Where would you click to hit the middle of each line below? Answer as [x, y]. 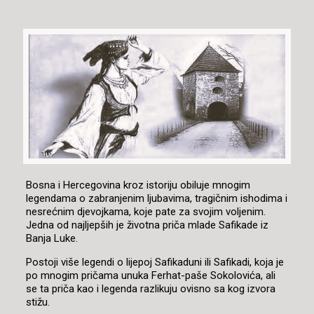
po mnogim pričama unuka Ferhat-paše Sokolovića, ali [150, 275]
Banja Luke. [52, 238]
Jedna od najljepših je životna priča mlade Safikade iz [147, 225]
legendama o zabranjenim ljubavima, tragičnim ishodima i [156, 198]
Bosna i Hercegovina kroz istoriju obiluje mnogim [138, 185]
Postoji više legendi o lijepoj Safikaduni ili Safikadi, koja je [155, 262]
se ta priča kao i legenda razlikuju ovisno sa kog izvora [150, 288]
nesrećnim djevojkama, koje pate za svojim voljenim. [145, 211]
